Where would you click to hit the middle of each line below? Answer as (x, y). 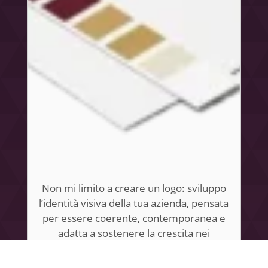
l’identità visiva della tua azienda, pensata (134, 203)
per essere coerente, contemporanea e (134, 218)
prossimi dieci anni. (134, 248)
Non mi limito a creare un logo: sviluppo (134, 188)
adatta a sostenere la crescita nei (134, 233)
